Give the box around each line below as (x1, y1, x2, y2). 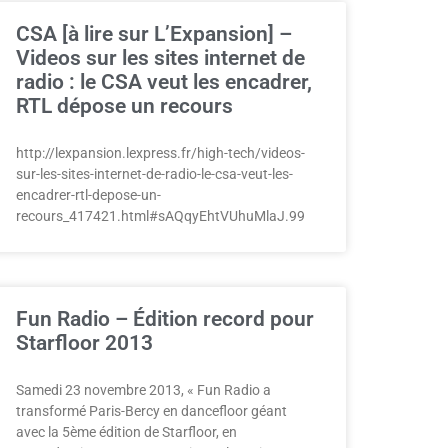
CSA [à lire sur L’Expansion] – (16, 22, 292, 46)
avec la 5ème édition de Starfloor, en (16, 424, 237, 440)
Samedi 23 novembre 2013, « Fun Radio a (16, 382, 271, 398)
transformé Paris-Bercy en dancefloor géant (16, 403, 287, 419)
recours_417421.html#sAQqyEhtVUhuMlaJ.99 (16, 208, 305, 224)
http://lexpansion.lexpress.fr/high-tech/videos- (16, 145, 305, 161)
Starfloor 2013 (16, 331, 153, 355)
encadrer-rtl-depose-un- (16, 187, 161, 203)
